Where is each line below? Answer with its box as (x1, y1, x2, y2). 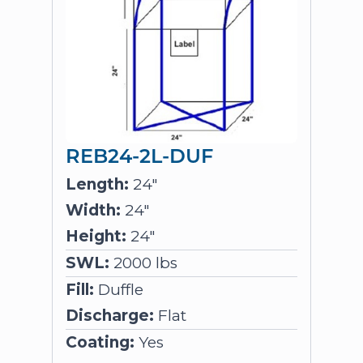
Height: (66, 227, 126, 246)
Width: (66, 201, 121, 220)
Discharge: (66, 306, 154, 325)
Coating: (66, 333, 135, 352)
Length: (66, 175, 129, 194)
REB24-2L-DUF (66, 142, 213, 168)
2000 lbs (109, 254, 177, 272)
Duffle (94, 280, 143, 299)
